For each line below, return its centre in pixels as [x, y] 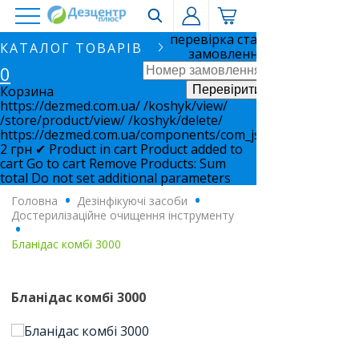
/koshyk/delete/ [175, 120]
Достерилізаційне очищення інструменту [123, 215]
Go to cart [56, 163]
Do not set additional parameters [131, 178]
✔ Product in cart [86, 149]
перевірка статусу [226, 39]
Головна [34, 201]
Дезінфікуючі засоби [132, 201]
